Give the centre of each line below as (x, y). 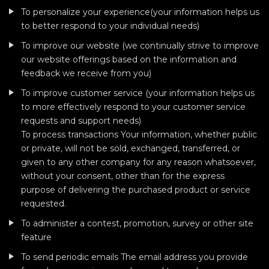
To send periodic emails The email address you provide (134, 257)
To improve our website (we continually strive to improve (140, 46)
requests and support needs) (81, 121)
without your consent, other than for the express (123, 176)
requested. (44, 204)
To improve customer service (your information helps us (138, 93)
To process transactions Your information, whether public (139, 134)
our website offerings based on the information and (129, 59)
